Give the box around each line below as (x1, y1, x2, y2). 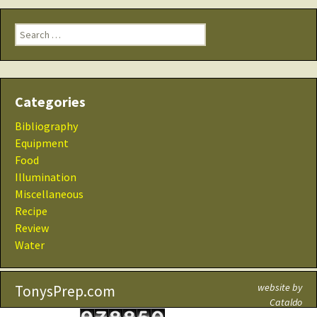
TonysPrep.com (15, 282, 115, 301)
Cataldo (270, 296, 302, 309)
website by (258, 281, 302, 294)
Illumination (15, 170, 76, 184)
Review (15, 221, 49, 235)
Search (14, 23, 44, 36)
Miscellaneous (15, 187, 83, 201)
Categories (15, 93, 86, 110)
